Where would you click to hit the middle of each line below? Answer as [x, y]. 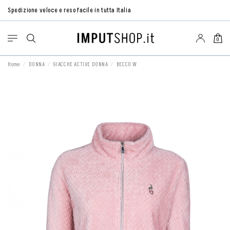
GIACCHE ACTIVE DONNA [81, 65]
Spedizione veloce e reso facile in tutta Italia [70, 10]
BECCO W [127, 65]
